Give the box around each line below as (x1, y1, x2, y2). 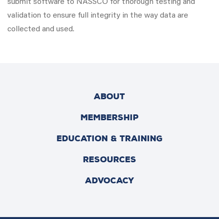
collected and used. (7, 25, 74, 33)
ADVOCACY (85, 175, 134, 186)
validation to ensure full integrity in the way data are (7, 12, 188, 20)
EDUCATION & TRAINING (56, 133, 163, 144)
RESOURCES (83, 154, 136, 165)
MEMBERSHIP (80, 112, 139, 123)
